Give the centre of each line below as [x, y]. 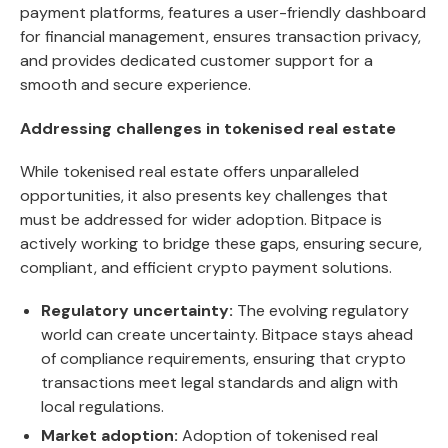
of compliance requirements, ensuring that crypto [223, 358]
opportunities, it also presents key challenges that [204, 195]
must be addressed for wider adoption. [165, 219]
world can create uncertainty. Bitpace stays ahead [226, 334]
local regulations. [102, 406]
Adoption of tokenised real [277, 435]
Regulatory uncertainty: [136, 310]
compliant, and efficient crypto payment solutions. [206, 267]
